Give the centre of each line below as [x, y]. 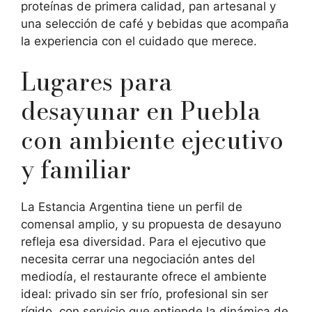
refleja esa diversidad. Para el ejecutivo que [143, 242]
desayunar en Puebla [141, 111]
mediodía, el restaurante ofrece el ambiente [144, 277]
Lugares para [96, 82]
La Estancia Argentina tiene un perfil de [132, 207]
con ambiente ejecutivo [152, 141]
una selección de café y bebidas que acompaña [155, 23]
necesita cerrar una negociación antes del [138, 259]
